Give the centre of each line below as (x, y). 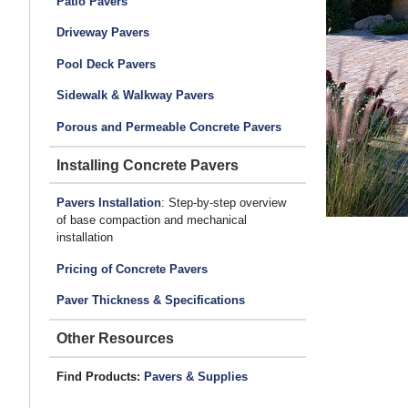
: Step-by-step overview (223, 203)
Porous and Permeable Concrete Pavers (168, 127)
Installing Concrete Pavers (147, 165)
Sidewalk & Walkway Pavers (135, 96)
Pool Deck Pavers (106, 64)
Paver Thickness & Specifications (150, 301)
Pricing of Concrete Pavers (132, 269)
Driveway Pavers (102, 33)
